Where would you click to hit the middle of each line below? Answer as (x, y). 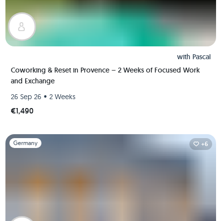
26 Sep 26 (26, 96)
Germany (25, 143)
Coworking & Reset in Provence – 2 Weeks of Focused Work (105, 70)
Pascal (201, 57)
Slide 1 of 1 (20, 139)
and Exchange (33, 81)
